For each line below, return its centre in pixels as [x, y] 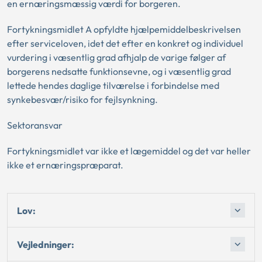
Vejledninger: [46, 244]
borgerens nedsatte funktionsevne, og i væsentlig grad [119, 71]
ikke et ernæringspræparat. [65, 165]
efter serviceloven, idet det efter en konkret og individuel [125, 43]
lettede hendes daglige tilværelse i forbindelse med [113, 85]
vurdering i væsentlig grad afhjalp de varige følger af [116, 57]
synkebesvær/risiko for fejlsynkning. [82, 99]
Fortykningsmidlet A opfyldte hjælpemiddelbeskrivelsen [124, 29]
